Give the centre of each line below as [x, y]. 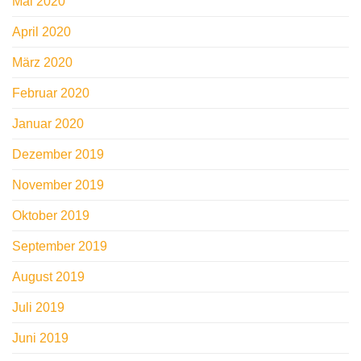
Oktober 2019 [51, 216]
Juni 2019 [40, 338]
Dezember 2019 [58, 155]
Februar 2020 [51, 93]
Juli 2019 [38, 308]
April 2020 [41, 32]
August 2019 [48, 277]
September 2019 [60, 247]
